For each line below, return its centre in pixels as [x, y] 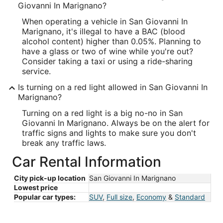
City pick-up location [50, 178]
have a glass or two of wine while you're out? [108, 51]
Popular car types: [45, 197]
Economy [151, 197]
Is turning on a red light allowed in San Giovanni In [113, 87]
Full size [119, 197]
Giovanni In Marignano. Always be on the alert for [116, 123]
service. [36, 71]
